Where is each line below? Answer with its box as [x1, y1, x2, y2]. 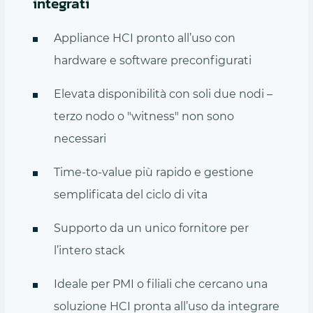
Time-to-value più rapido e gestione [53, 165, 254, 179]
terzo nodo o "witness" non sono [53, 109, 234, 123]
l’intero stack [53, 243, 125, 257]
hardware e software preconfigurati [53, 53, 252, 67]
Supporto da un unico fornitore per [53, 221, 249, 235]
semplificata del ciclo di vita [53, 187, 208, 201]
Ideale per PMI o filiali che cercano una [53, 277, 268, 291]
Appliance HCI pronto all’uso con [53, 31, 235, 45]
